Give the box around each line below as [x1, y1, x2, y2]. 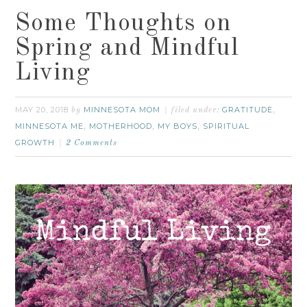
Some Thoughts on [15, 12, 232, 37]
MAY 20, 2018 [15, 105, 69, 115]
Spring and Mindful [15, 36, 240, 62]
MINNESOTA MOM [84, 105, 161, 115]
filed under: [171, 106, 223, 115]
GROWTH [15, 138, 56, 148]
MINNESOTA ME [15, 121, 84, 132]
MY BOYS [158, 121, 198, 132]
